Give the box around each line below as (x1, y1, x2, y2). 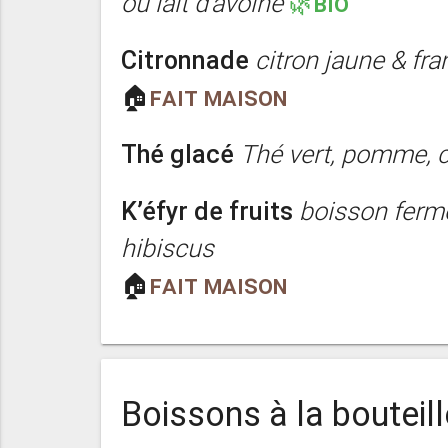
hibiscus (120, 233, 214, 265)
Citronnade (120, 45, 249, 77)
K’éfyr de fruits (120, 196, 293, 228)
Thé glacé (120, 139, 234, 171)
